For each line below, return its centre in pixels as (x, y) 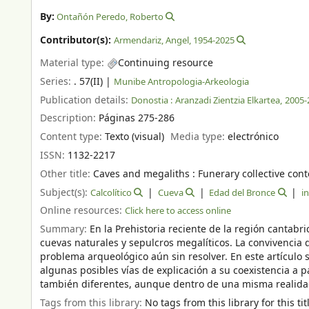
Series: (57, 81)
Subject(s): (65, 192)
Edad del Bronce (242, 192)
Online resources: (82, 211)
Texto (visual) (134, 137)
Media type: (199, 137)
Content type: (72, 137)
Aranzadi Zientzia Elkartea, (229, 100)
